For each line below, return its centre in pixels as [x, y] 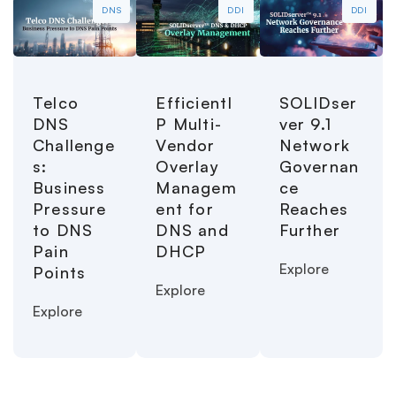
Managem [196, 187]
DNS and [192, 229]
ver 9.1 [305, 123]
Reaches [314, 208]
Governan [319, 166]
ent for [185, 208]
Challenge [74, 145]
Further [310, 229]
